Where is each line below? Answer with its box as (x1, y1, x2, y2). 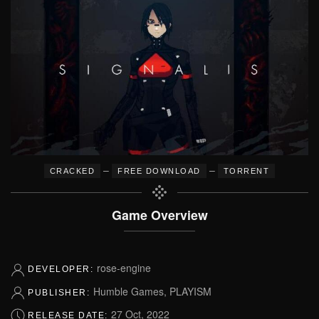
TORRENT (223, 167, 270, 176)
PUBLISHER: (28, 287, 93, 298)
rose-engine (96, 261, 151, 276)
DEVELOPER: (28, 264, 97, 275)
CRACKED (49, 167, 95, 176)
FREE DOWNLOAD (117, 167, 201, 176)
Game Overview (111, 206, 208, 224)
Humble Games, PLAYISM (93, 283, 211, 298)
